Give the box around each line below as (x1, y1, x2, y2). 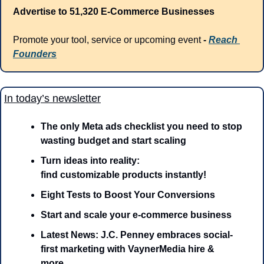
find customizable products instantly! (41, 170, 206, 180)
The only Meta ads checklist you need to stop (41, 121, 242, 132)
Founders (13, 49, 57, 60)
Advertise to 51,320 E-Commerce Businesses (13, 6, 214, 17)
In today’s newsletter (4, 93, 101, 105)
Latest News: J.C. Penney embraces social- (41, 230, 233, 240)
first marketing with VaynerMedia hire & (41, 244, 214, 255)
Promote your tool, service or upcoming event (13, 35, 203, 45)
